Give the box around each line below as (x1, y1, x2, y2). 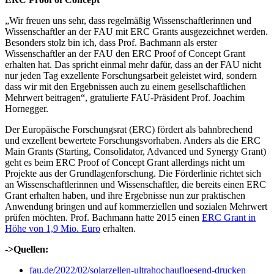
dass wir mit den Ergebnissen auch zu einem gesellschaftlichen (5, 81, 246, 92)
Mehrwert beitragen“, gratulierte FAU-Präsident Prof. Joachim (5, 92, 245, 103)
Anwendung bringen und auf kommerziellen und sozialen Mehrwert (5, 201, 267, 212)
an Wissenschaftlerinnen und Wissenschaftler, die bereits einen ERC (5, 179, 266, 190)
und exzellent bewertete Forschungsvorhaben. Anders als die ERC (5, 135, 261, 146)
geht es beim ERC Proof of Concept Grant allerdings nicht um (5, 157, 245, 168)
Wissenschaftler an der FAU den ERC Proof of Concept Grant (5, 48, 245, 59)
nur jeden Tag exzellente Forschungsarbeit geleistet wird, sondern (5, 70, 257, 81)
